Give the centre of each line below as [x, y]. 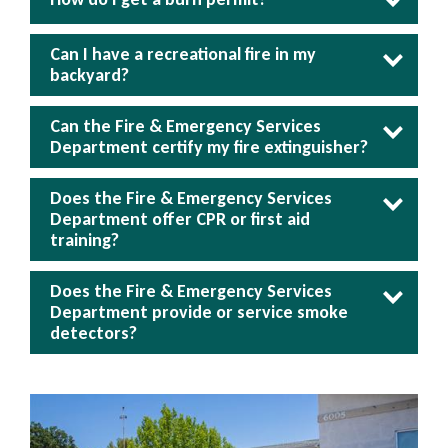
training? [84, 240]
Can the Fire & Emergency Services [185, 126]
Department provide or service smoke [199, 312]
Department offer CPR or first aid [180, 219]
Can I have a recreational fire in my [183, 54]
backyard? [89, 75]
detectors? [93, 333]
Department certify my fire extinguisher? [209, 147]
